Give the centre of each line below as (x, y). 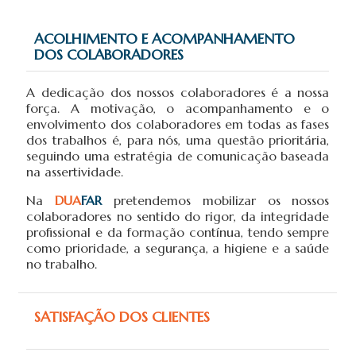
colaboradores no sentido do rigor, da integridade (178, 216)
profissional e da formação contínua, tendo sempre (178, 232)
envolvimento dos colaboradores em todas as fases (178, 124)
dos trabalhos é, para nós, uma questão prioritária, (178, 139)
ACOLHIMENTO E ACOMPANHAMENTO (165, 38)
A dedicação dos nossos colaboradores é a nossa (178, 92)
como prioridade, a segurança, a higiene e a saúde (178, 248)
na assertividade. (75, 171)
